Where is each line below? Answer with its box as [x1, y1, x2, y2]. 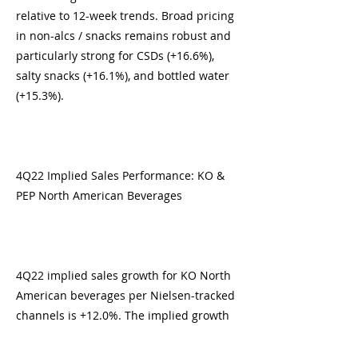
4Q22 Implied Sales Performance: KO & [16, 168, 225, 183]
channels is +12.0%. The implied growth [16, 308, 229, 323]
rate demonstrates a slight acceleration [16, 328, 226, 343]
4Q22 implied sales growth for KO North [16, 268, 231, 283]
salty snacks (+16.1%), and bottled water [16, 68, 229, 83]
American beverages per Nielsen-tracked [16, 288, 235, 303]
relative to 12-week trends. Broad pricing [16, 8, 234, 23]
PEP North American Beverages [16, 188, 182, 203]
